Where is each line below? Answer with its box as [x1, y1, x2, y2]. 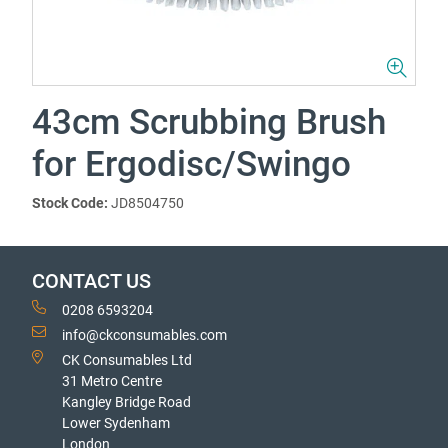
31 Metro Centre [62, 373, 162, 389]
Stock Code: [32, 195, 108, 211]
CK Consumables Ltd [62, 352, 192, 368]
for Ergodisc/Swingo [32, 144, 351, 185]
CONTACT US [32, 270, 151, 293]
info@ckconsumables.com [62, 327, 227, 343]
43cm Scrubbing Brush [32, 102, 386, 143]
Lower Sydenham [62, 415, 170, 431]
